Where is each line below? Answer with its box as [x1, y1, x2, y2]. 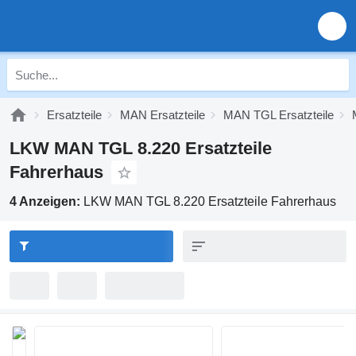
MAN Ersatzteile [120, 108, 205, 122]
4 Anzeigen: [10, 195, 83, 208]
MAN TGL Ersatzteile [223, 108, 334, 122]
